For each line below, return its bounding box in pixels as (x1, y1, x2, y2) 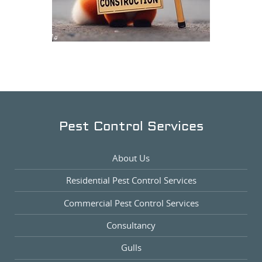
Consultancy (106, 219, 156, 232)
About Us (112, 151, 150, 164)
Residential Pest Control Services (65, 174, 196, 187)
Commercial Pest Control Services (63, 196, 199, 209)
